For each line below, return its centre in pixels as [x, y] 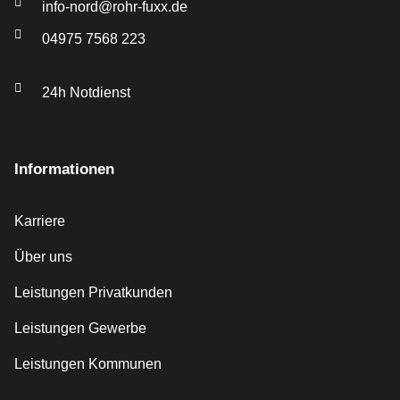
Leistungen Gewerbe [80, 328]
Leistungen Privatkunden [93, 292]
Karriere [40, 221]
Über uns [43, 257]
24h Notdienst [86, 92]
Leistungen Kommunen [88, 364]
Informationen [64, 169]
